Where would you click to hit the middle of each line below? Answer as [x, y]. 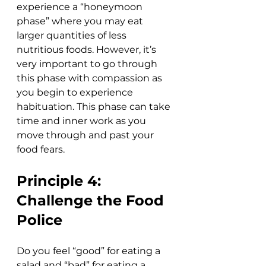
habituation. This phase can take [95, 107]
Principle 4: [61, 181]
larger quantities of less [73, 36]
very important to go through [88, 64]
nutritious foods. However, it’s [88, 50]
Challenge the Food [92, 201]
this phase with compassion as [91, 78]
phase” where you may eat [81, 21]
